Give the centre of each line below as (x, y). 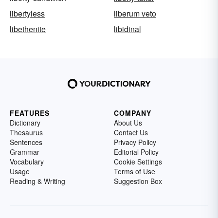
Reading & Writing (37, 181)
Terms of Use (135, 171)
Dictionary (25, 122)
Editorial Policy (136, 152)
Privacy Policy (135, 142)
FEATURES (30, 113)
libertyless (27, 13)
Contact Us (131, 132)
